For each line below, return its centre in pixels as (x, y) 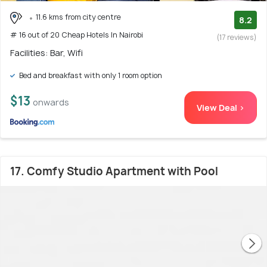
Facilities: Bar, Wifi (46, 53)
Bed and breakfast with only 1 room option (90, 76)
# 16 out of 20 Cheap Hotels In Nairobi (77, 35)
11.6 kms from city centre (78, 17)
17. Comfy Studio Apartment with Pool (114, 172)
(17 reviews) (237, 38)
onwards (51, 103)
